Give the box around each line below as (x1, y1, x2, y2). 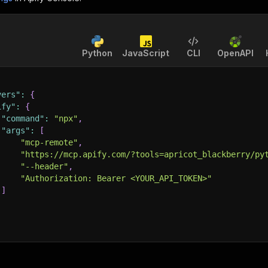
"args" (1, 126, 30, 135)
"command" (1, 114, 44, 123)
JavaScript (122, 48, 169, 58)
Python (82, 48, 112, 58)
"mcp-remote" (20, 138, 78, 147)
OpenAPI (217, 48, 254, 58)
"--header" (20, 162, 68, 171)
